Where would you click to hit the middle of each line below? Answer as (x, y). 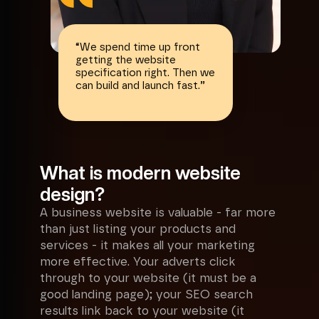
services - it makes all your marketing (147, 246)
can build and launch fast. (138, 86)
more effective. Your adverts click (138, 262)
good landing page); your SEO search (146, 295)
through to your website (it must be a (148, 278)
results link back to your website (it (142, 311)
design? (72, 194)
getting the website (126, 60)
